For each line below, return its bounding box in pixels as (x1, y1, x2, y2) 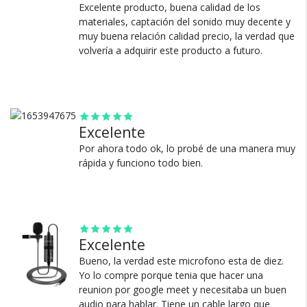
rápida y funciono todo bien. (79, 156, 203, 169)
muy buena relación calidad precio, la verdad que (79, 29, 295, 42)
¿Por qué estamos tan (73, 245, 223, 262)
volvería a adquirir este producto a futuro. (79, 43, 262, 57)
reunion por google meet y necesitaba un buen (79, 283, 286, 296)
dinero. (138, 136, 169, 148)
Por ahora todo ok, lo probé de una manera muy (79, 141, 295, 155)
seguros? (73, 262, 136, 280)
